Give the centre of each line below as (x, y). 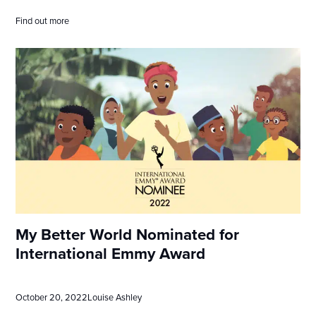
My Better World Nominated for (128, 234)
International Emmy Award (111, 253)
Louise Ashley (115, 298)
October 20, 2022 (52, 298)
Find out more (43, 21)
